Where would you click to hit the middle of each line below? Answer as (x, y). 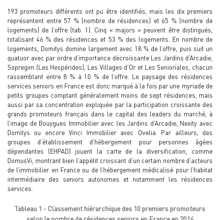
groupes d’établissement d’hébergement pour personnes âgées (110, 142)
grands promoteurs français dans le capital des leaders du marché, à (110, 114)
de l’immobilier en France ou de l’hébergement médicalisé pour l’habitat (110, 170)
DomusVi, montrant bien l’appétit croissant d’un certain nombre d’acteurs (110, 160)
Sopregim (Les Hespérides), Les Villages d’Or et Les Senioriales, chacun (110, 67)
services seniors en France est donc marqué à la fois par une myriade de (110, 86)
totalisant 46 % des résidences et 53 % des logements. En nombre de (110, 39)
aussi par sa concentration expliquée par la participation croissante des (110, 104)
